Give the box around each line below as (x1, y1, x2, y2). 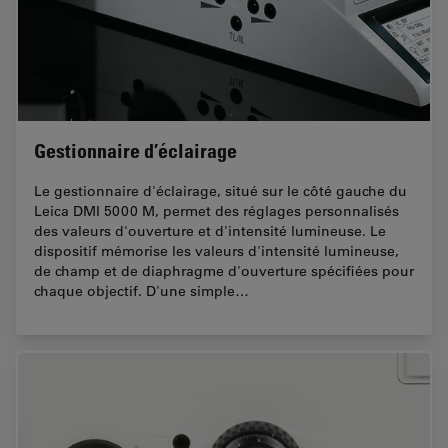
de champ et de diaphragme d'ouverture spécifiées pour (34, 261, 414, 280)
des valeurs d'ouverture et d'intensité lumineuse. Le (34, 221, 386, 240)
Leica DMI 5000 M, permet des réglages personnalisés (34, 201, 399, 220)
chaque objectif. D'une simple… (34, 281, 249, 300)
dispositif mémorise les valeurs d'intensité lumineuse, (34, 241, 399, 260)
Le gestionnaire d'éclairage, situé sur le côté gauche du (34, 181, 407, 200)
